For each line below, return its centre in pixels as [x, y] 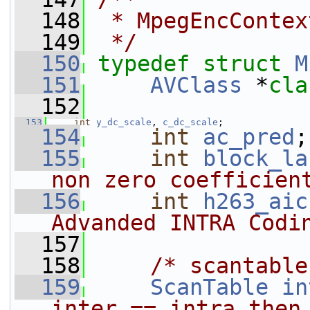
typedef [144, 64]
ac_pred [249, 137]
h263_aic [255, 201]
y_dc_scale [124, 122]
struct [249, 64]
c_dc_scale [190, 122]
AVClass [196, 85]
